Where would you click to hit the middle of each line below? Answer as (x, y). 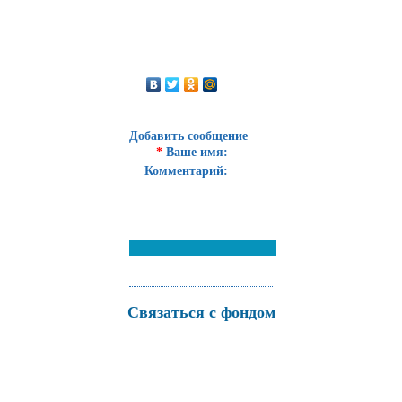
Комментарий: (186, 171)
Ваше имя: (195, 152)
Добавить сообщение (188, 136)
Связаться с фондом (201, 312)
